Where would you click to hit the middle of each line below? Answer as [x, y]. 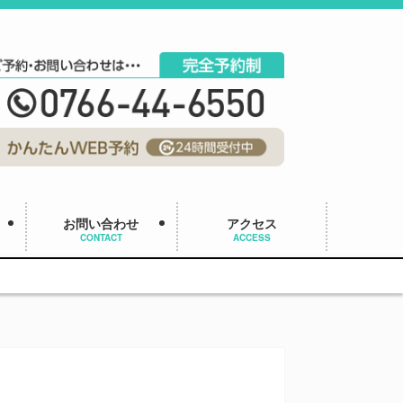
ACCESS [252, 238]
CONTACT [101, 238]
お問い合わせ [101, 224]
